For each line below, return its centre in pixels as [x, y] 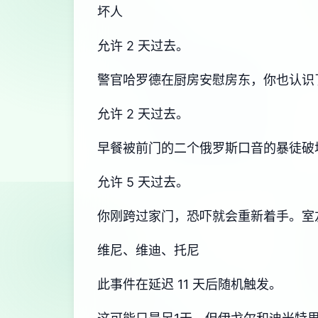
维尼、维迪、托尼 [148, 250]
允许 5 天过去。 [143, 182]
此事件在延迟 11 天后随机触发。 [190, 284]
